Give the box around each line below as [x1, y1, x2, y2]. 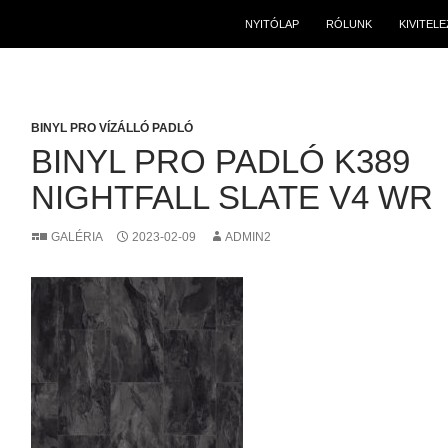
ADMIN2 [224, 230, 271, 244]
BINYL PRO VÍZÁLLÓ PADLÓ [30, 121, 193, 135]
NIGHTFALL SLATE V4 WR [30, 179, 433, 216]
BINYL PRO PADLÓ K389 [30, 143, 410, 180]
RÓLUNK [325, 18, 372, 30]
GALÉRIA [50, 230, 102, 244]
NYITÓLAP [244, 18, 299, 30]
